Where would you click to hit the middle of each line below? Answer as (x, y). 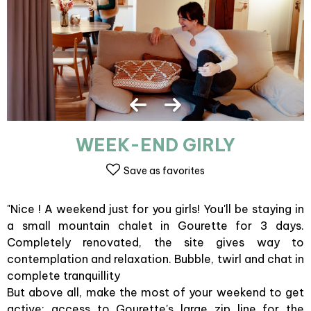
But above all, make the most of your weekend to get (155, 292)
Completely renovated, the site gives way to (155, 242)
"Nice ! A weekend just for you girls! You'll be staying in (155, 209)
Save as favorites (164, 171)
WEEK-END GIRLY (155, 145)
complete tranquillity (64, 276)
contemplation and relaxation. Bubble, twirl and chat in (155, 259)
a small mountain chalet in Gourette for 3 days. (155, 226)
